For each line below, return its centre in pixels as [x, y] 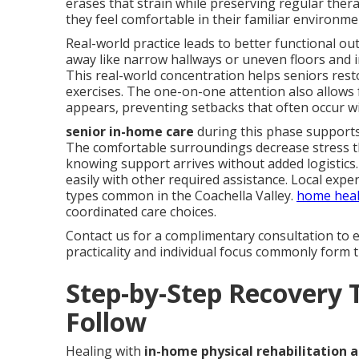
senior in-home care [130, 131]
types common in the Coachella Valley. [181, 195]
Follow [106, 321]
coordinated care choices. [141, 211]
